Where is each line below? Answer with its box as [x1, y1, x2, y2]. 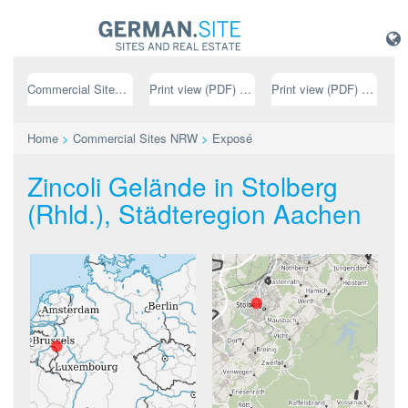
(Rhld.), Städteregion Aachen [27, 195, 362, 231]
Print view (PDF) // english [361, 80, 373, 97]
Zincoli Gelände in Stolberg [27, 168, 338, 204]
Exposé [212, 129, 252, 147]
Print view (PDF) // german [239, 80, 251, 97]
